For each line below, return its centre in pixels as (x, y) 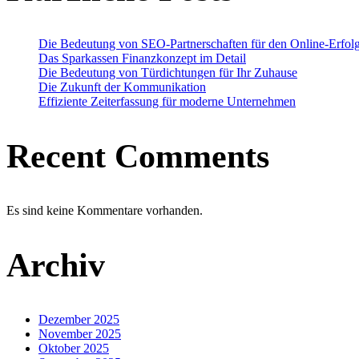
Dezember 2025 (79, 319)
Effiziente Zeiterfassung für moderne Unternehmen (167, 102)
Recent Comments (138, 157)
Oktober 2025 (74, 348)
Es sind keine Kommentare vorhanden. (105, 210)
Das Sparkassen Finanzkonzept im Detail (142, 58)
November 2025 (80, 333)
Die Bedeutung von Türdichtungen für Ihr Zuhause (168, 73)
